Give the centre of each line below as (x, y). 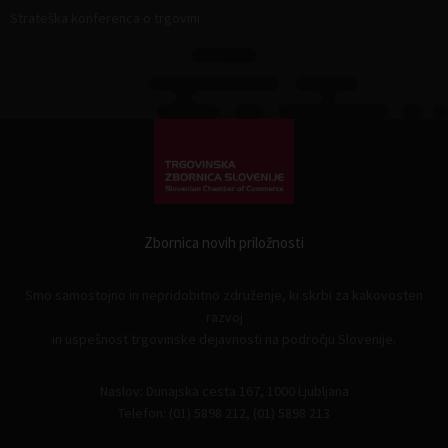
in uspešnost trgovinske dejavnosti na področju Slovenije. (224, 339)
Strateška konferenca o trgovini (105, 18)
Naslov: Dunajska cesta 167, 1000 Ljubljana (224, 391)
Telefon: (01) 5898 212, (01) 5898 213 (224, 413)
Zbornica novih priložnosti (224, 243)
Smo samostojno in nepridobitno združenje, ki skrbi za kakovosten (224, 295)
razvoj (224, 317)
